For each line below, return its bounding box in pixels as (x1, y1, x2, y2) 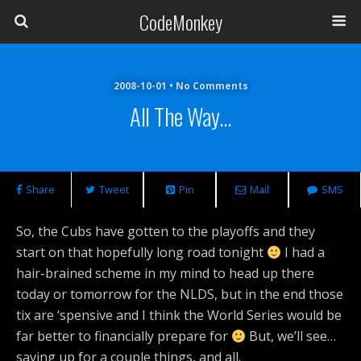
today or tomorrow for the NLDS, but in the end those (16, 285, 343, 303)
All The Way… (130, 99, 231, 133)
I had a (281, 243, 326, 261)
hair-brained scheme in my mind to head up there (16, 264, 314, 282)
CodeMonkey (139, 7, 222, 36)
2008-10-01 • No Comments (113, 79, 248, 93)
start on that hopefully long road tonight (16, 243, 267, 261)
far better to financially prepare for (16, 327, 231, 345)
